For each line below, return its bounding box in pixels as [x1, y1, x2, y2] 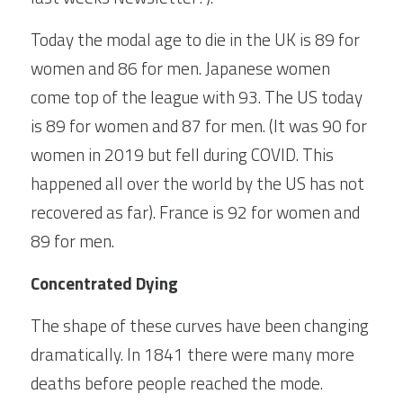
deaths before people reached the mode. [31, 370, 323, 396]
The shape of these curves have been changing [31, 312, 369, 338]
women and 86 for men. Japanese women [31, 55, 330, 81]
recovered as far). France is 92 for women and [31, 199, 360, 225]
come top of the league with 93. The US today [31, 84, 363, 110]
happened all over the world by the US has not [31, 170, 364, 196]
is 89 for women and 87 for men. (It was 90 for [31, 112, 367, 139]
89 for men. [31, 228, 114, 254]
